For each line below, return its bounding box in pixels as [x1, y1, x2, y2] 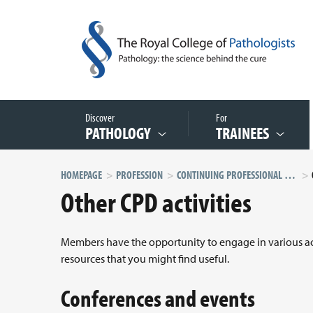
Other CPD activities [61, 184, 252, 219]
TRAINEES [216, 122, 269, 143]
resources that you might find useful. [61, 252, 229, 265]
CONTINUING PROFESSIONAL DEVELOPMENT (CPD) [284, 168, 296, 182]
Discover [85, 110, 119, 124]
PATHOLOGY [85, 122, 151, 143]
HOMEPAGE [61, 168, 102, 182]
